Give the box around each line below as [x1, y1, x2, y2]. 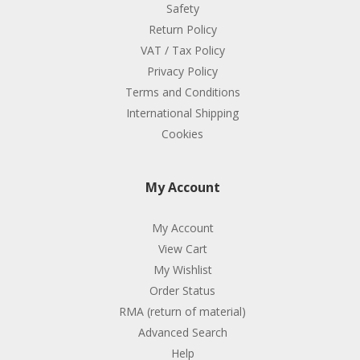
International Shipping [126, 105, 239, 121]
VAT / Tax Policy [140, 43, 225, 58]
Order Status [149, 283, 215, 298]
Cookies [162, 126, 203, 141]
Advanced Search [137, 325, 227, 340]
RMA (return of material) [119, 304, 246, 319]
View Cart [157, 241, 207, 256]
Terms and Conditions [125, 84, 240, 100]
